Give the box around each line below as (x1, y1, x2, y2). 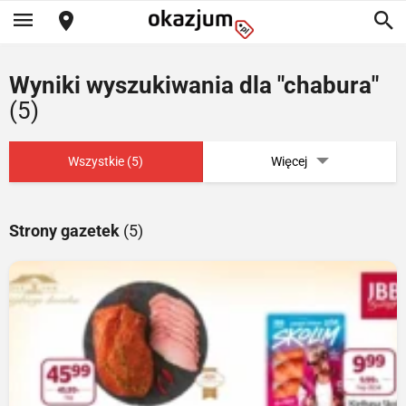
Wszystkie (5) (68, 154, 143, 169)
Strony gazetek (9, 221, 123, 240)
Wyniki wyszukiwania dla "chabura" (9, 72, 379, 99)
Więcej (270, 154, 307, 169)
